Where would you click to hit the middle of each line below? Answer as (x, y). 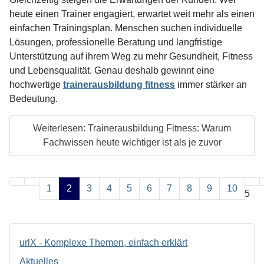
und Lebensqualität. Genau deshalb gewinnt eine (112, 70)
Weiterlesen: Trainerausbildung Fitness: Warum (132, 128)
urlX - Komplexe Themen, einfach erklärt (103, 242)
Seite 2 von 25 (220, 193)
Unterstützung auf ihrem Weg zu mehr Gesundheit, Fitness (131, 56)
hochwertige (36, 84)
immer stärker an (211, 84)
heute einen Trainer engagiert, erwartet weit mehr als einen (132, 14)
